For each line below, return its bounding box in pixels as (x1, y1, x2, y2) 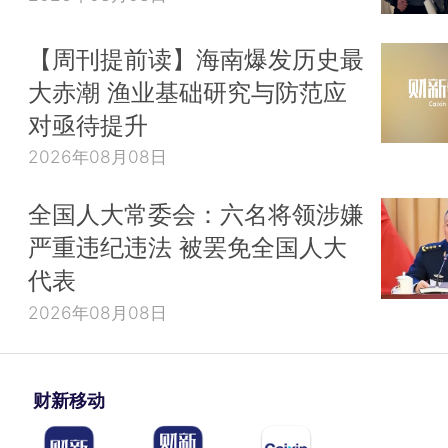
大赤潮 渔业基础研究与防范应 (28, 76, 347, 107)
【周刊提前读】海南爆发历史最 (28, 43, 364, 74)
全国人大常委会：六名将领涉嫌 (28, 198, 364, 229)
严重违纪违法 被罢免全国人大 (28, 231, 347, 262)
